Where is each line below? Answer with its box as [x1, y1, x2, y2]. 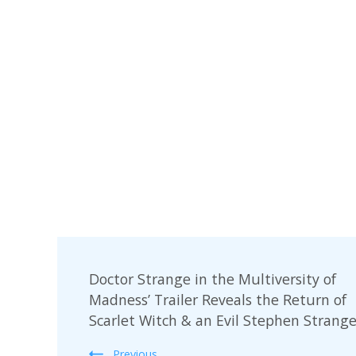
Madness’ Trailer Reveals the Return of [89, 289, 346, 309]
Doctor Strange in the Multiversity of [89, 269, 336, 288]
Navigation [56, 275, 191, 310]
